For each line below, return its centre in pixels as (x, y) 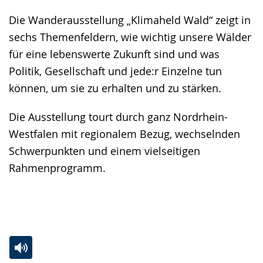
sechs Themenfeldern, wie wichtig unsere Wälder (130, 37)
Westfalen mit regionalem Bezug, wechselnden (124, 134)
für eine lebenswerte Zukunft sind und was (114, 54)
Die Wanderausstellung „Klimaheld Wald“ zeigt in (130, 20)
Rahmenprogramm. (57, 168)
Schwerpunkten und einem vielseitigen (104, 151)
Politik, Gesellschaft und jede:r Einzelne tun (115, 71)
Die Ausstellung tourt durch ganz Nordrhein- (118, 117)
